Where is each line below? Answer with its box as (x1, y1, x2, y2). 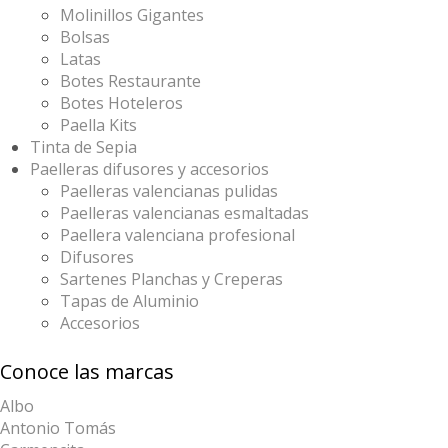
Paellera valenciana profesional (60, 224, 295, 246)
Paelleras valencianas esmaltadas (60, 202, 309, 224)
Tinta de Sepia (30, 136, 137, 158)
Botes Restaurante (60, 70, 201, 92)
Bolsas (60, 26, 110, 48)
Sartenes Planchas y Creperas (60, 268, 283, 290)
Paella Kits (60, 114, 137, 136)
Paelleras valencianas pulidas (60, 180, 278, 202)
